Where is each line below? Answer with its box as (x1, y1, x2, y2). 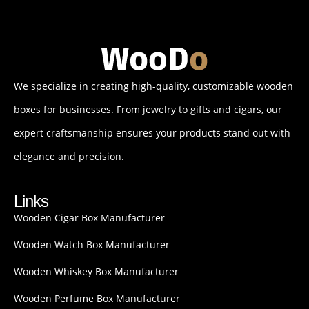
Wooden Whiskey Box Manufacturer (14, 264, 179, 278)
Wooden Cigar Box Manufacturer (14, 210, 165, 224)
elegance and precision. (14, 149, 124, 163)
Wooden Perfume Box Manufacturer (14, 291, 180, 305)
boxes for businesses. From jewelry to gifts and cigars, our (14, 102, 282, 116)
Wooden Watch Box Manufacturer (14, 237, 170, 251)
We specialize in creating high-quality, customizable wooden (14, 79, 293, 92)
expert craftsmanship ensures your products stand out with (14, 126, 290, 139)
